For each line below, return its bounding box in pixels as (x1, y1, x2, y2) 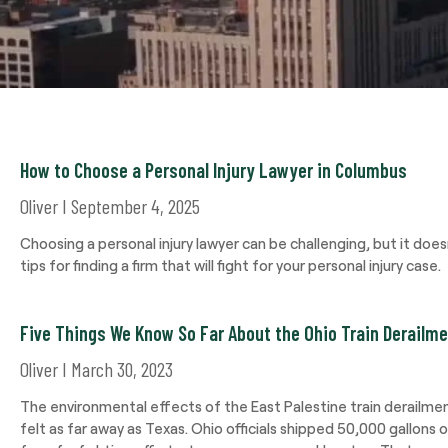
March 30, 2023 (67, 357, 173, 381)
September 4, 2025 (67, 194, 200, 218)
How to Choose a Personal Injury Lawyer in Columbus (20, 158, 407, 182)
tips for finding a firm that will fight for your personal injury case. (20, 256, 441, 274)
